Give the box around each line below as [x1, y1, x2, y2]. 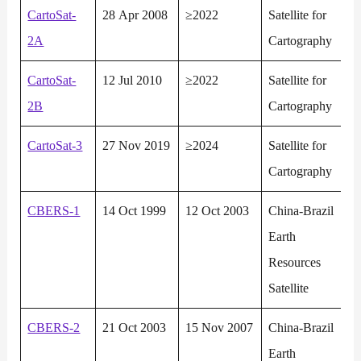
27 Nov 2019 [102, 138, 171, 154]
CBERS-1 [27, 203, 81, 219]
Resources [268, 255, 322, 271]
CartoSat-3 [27, 138, 83, 154]
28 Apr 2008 [102, 7, 168, 23]
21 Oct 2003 [102, 320, 167, 336]
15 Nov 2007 [185, 320, 254, 336]
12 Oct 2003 [185, 203, 250, 219]
